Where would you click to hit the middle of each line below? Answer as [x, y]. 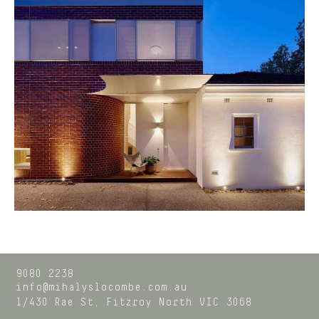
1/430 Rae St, [58, 303]
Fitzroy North [150, 303]
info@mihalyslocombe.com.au [102, 288]
